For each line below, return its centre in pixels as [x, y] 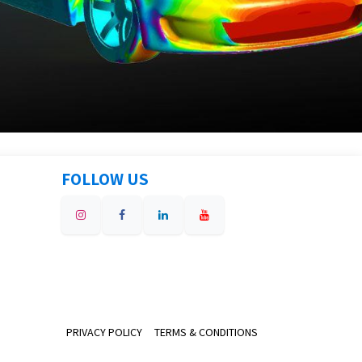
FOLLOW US [105, 179]
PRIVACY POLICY [104, 333]
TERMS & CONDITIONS [206, 333]
